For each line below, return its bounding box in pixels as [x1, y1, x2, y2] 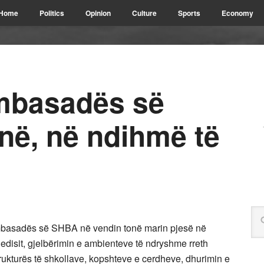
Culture [132, 8, 157, 18]
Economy [222, 8, 253, 18]
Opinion [85, 8, 111, 18]
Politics [39, 8, 64, 18]
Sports [178, 8, 200, 18]
